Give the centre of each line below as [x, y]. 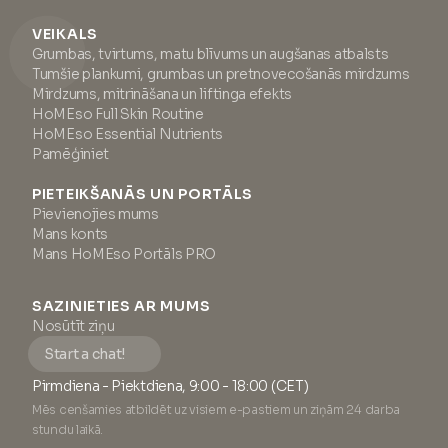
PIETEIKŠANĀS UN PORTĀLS [143, 194]
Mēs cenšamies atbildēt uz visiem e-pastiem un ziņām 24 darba [216, 409]
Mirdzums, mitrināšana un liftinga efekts [162, 94]
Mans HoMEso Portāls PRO [124, 254]
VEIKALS [65, 34]
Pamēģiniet [70, 154]
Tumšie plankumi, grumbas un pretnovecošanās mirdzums [221, 74]
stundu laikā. [68, 429]
